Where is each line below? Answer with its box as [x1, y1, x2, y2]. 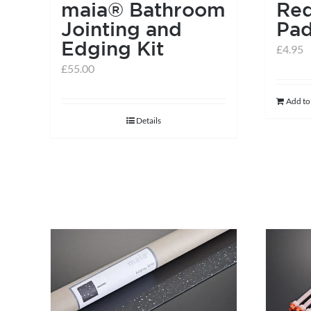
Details [136, 115, 161, 126]
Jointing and [61, 17, 182, 40]
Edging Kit [61, 37, 164, 59]
